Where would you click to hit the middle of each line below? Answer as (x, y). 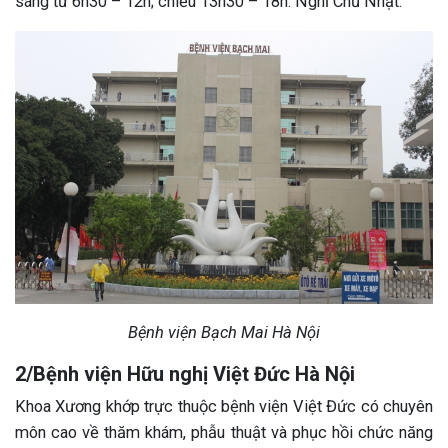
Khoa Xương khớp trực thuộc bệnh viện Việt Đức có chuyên (224, 406)
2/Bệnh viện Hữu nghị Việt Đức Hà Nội (185, 373)
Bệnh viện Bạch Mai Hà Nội (224, 332)
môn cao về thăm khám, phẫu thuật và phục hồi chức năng (224, 432)
